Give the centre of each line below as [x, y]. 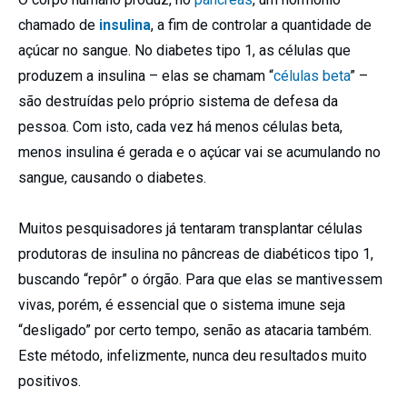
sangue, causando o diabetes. [112, 177]
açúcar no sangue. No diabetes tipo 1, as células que [184, 50]
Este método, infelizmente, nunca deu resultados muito [193, 355]
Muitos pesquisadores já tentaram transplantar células [190, 228]
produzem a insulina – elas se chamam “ [146, 75]
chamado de [59, 25]
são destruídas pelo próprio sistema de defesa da [178, 101]
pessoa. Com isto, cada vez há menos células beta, [180, 126]
